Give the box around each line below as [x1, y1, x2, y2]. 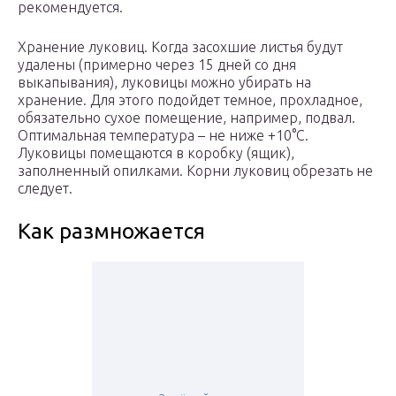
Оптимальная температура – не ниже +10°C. [18, 127, 308, 144]
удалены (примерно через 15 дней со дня [18, 57, 296, 73]
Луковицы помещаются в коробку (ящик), [18, 145, 294, 162]
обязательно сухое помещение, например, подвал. [18, 110, 355, 126]
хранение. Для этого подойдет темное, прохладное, [18, 92, 362, 109]
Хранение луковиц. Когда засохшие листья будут [18, 39, 343, 56]
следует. [18, 180, 72, 197]
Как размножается [18, 219, 205, 244]
